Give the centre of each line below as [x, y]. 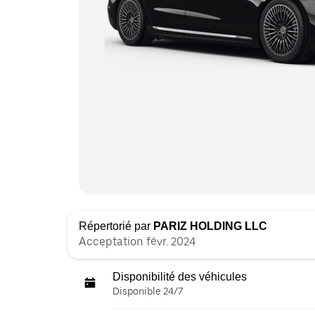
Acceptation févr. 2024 [137, 242]
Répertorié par [116, 226]
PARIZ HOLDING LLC [210, 226]
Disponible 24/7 [148, 291]
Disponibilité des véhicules [180, 277]
